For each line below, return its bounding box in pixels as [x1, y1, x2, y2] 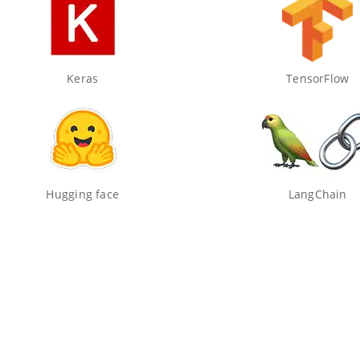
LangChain [288, 186, 347, 202]
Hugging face [46, 186, 120, 202]
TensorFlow [286, 71, 350, 86]
